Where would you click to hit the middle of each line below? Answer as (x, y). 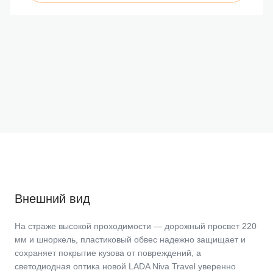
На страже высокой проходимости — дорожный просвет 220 (136, 226)
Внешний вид (52, 199)
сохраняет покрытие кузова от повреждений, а (108, 253)
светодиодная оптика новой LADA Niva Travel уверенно (125, 267)
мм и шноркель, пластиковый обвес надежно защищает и (130, 240)
